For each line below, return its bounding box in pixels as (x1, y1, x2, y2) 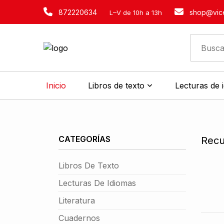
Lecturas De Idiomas (58, 178, 136, 188)
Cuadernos (58, 213, 100, 223)
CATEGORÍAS (58, 134, 110, 144)
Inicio (45, 80, 66, 90)
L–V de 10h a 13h (109, 8, 162, 16)
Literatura (58, 195, 95, 205)
